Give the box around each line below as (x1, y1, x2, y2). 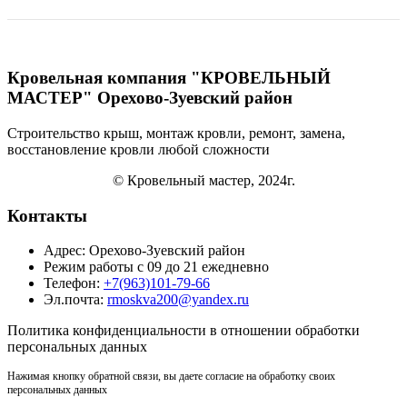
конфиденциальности (73, 323, 206, 339)
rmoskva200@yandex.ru (107, 292, 249, 308)
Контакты (7, 205, 87, 225)
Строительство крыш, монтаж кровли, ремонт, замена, (7, 125, 345, 142)
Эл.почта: (44, 292, 107, 308)
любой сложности (158, 142, 270, 158)
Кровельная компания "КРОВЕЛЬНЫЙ (7, 68, 331, 88)
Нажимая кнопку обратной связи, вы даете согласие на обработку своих (7, 370, 335, 383)
